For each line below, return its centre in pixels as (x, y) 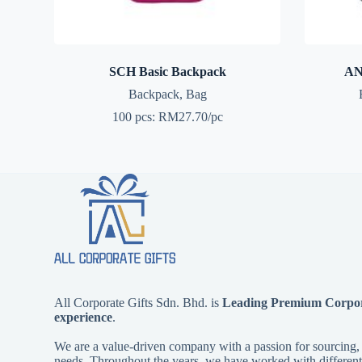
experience (84, 317)
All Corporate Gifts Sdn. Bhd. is (139, 303)
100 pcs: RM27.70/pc (167, 116)
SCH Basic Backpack (167, 71)
